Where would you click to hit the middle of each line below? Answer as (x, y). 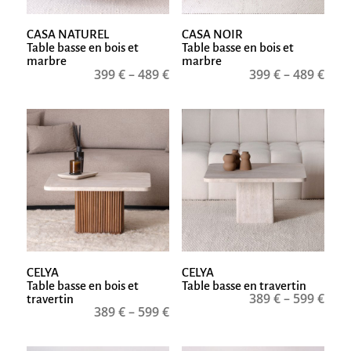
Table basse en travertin (244, 285)
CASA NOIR (212, 34)
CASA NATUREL (67, 34)
